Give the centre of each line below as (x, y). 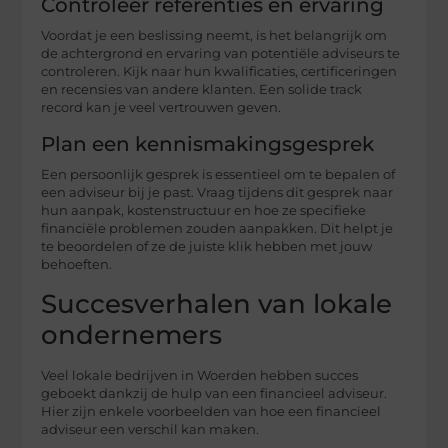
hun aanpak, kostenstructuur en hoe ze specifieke (204, 211)
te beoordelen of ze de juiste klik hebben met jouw (207, 247)
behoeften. (77, 265)
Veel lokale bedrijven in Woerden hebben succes (200, 375)
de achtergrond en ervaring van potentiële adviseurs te (221, 54)
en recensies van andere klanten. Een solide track (202, 90)
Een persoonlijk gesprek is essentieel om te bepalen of (218, 175)
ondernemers (132, 334)
